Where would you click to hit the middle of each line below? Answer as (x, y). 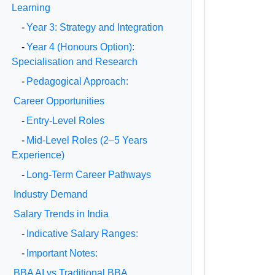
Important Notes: (62, 253)
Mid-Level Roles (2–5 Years (87, 140)
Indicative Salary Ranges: (83, 234)
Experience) (38, 155)
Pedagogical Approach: (78, 81)
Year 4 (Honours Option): (81, 47)
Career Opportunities (59, 101)
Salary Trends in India (61, 214)
